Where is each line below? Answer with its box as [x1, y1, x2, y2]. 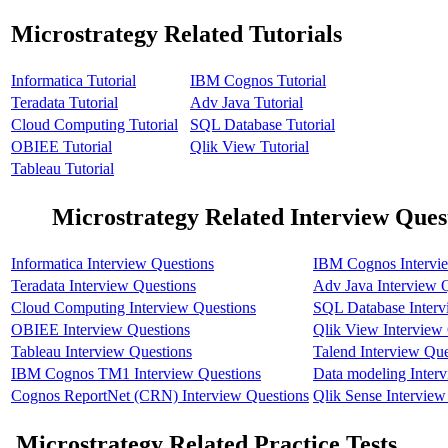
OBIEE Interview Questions [11, 321, 190, 339]
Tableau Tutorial [11, 160, 114, 178]
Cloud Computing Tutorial [11, 116, 178, 134]
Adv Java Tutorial [190, 94, 303, 112]
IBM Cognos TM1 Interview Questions [11, 365, 261, 383]
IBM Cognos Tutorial [190, 72, 326, 90]
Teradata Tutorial [11, 94, 118, 112]
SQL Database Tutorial [190, 116, 335, 134]
